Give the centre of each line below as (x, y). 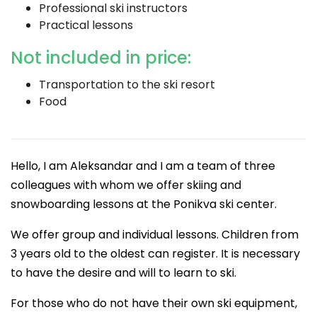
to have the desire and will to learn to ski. (123, 273)
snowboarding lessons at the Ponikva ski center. (144, 204)
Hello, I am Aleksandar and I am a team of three (143, 166)
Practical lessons (86, 25)
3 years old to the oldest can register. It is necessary (155, 254)
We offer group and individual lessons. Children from (155, 235)
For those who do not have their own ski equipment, (154, 303)
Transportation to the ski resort (127, 85)
